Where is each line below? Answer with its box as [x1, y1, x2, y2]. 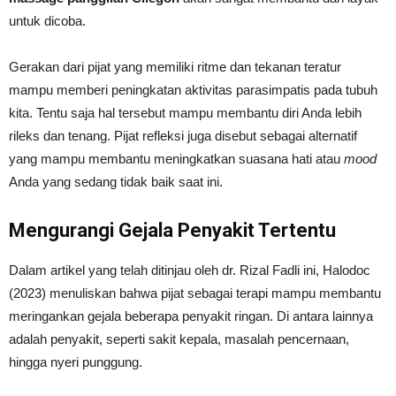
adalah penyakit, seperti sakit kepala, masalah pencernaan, [9, 331, 349, 346]
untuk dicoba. [9, 12, 86, 28]
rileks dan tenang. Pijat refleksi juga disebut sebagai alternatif [9, 127, 357, 143]
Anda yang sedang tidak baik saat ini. [9, 173, 223, 189]
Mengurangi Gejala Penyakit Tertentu [9, 218, 336, 241]
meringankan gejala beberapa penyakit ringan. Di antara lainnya [9, 308, 373, 324]
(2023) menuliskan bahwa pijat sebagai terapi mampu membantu [9, 285, 381, 301]
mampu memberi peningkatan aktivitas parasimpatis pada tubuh [9, 81, 377, 97]
